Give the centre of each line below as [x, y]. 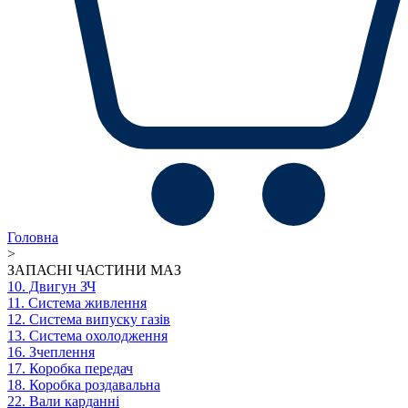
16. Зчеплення [51, 352]
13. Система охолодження [87, 335]
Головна [33, 237]
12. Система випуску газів [89, 319]
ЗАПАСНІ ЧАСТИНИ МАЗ [94, 270]
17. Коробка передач [70, 368]
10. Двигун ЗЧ [51, 286]
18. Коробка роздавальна [84, 384]
